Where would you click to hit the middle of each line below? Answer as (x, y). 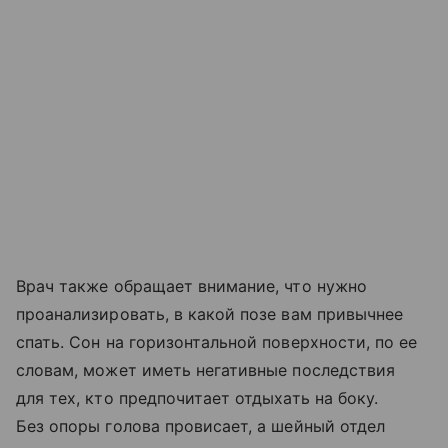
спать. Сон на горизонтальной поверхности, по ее (217, 341)
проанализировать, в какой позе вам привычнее (210, 313)
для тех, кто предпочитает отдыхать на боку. (197, 397)
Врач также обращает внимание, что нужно (191, 285)
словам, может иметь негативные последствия (206, 369)
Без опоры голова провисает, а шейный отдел (201, 425)
